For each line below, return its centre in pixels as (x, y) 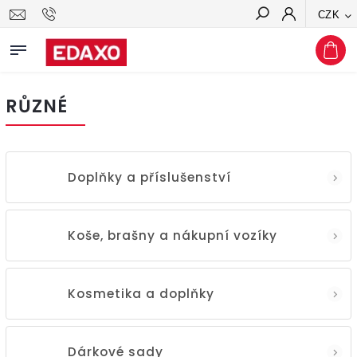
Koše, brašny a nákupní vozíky (173, 235)
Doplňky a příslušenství (149, 177)
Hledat (320, 42)
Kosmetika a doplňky (141, 293)
